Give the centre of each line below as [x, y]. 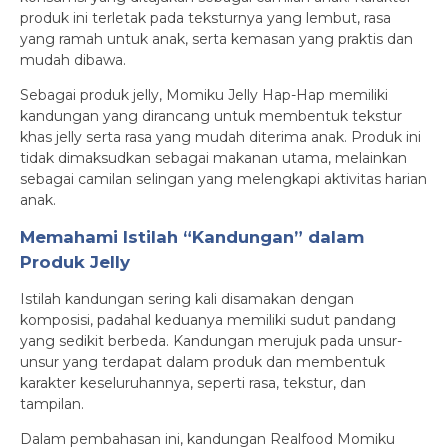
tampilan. [52, 404]
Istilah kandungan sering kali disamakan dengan [187, 299]
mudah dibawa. [73, 60]
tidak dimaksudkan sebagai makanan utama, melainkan [213, 158]
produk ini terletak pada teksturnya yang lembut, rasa [205, 18]
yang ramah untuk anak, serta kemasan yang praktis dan [216, 39]
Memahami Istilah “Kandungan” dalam [192, 237]
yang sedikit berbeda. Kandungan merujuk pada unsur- [211, 341]
